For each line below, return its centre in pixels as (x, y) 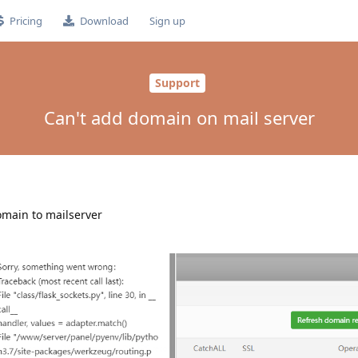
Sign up (167, 21)
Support (177, 83)
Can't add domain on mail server (179, 117)
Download (104, 21)
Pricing (26, 21)
